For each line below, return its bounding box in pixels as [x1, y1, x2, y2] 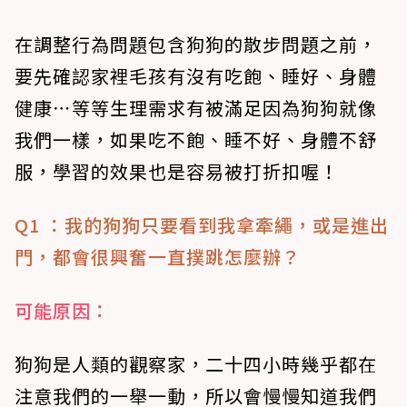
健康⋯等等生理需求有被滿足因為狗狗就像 [15, 94, 377, 122]
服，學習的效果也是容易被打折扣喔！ [15, 158, 339, 185]
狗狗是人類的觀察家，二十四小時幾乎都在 [15, 351, 377, 378]
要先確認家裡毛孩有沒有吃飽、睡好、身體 [15, 63, 377, 90]
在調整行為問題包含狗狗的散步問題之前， [15, 31, 377, 58]
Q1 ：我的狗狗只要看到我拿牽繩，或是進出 [15, 212, 389, 239]
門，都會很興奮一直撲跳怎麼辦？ [15, 243, 301, 271]
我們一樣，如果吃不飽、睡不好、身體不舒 [15, 126, 377, 154]
